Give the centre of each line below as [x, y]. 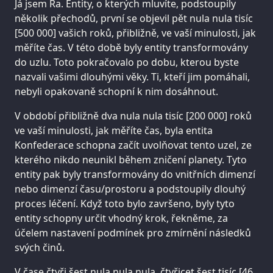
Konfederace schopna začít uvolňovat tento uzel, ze [133, 145]
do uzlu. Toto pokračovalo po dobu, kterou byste [127, 62]
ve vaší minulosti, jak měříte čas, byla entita [114, 130]
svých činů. [40, 247]
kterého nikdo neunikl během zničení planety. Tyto [131, 159]
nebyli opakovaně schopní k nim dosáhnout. [116, 91]
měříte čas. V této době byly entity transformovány [131, 47]
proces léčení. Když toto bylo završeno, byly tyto [125, 203]
